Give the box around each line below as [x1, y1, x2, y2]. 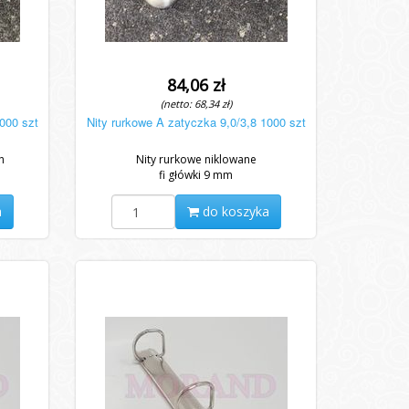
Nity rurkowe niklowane [135, 152, 257, 167]
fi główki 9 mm [159, 167, 234, 183]
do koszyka [198, 203, 269, 220]
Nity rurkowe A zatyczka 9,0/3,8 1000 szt [86, 113, 306, 131]
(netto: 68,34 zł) [160, 97, 232, 110]
